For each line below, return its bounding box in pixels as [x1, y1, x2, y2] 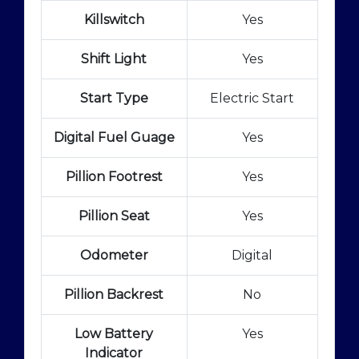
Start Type [79, 90, 148, 106]
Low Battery [75, 325, 154, 341]
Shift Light [81, 50, 147, 67]
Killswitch [83, 11, 144, 27]
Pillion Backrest [64, 286, 164, 302]
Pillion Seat [78, 208, 150, 224]
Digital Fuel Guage [53, 129, 175, 145]
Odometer [79, 247, 148, 263]
